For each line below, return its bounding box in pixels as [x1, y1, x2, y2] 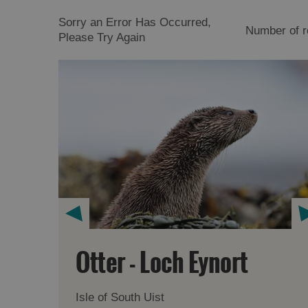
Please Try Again [58, 31, 146, 45]
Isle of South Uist [76, 291, 165, 305]
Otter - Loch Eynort [76, 244, 248, 283]
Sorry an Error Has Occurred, [58, 16, 212, 30]
